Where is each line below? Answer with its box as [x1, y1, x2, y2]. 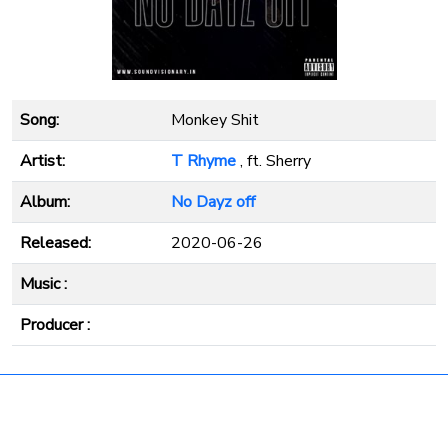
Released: [20, 232, 91, 254]
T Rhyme [171, 150, 236, 172]
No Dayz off [171, 191, 255, 213]
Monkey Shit [171, 109, 259, 131]
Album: [20, 191, 70, 213]
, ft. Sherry [236, 150, 311, 172]
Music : [20, 273, 67, 295]
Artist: [20, 150, 65, 172]
